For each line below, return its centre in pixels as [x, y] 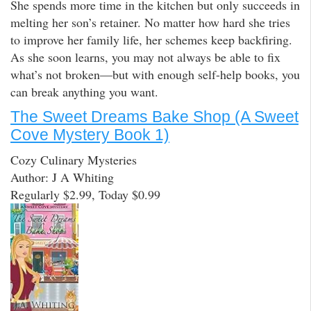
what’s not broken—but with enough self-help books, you [155, 74]
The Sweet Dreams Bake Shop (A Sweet [154, 116]
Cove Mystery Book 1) [90, 134]
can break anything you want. [84, 91]
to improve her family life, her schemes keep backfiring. [151, 39]
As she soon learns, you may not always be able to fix [145, 57]
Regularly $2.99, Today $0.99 [85, 195]
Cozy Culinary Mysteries [74, 160]
